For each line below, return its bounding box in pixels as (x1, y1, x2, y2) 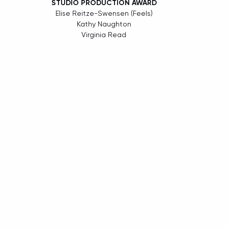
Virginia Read (81, 31, 126, 39)
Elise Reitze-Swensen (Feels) (55, 9, 153, 18)
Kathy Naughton (76, 20, 131, 28)
